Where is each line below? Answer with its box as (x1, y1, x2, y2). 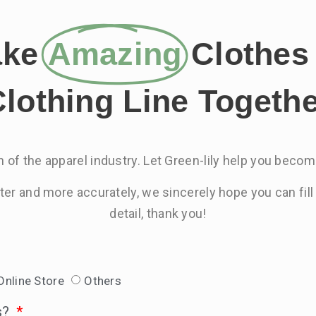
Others (84, 273, 122, 288)
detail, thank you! (109, 205, 207, 221)
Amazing (47, 36, 182, 73)
